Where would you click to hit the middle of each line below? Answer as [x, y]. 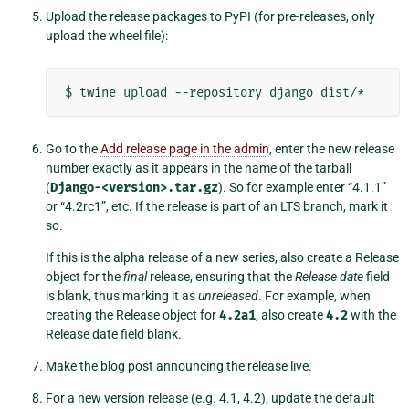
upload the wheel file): [107, 36]
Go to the [73, 149]
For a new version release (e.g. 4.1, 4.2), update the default [210, 399]
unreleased [228, 296]
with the [372, 315]
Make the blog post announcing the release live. [179, 367]
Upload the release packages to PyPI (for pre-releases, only [210, 17]
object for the [84, 277]
